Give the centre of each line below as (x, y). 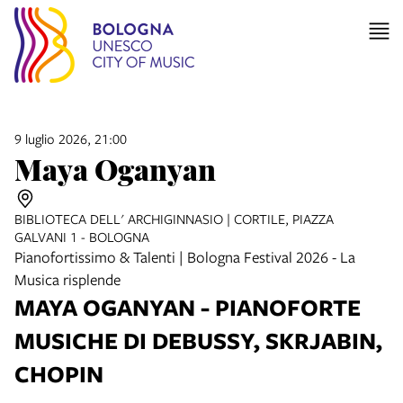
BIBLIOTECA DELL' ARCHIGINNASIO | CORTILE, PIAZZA (174, 218)
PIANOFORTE (290, 307)
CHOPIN (59, 373)
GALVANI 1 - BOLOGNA (82, 236)
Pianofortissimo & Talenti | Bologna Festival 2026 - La (185, 256)
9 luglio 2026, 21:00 (71, 138)
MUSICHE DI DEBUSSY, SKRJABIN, (198, 340)
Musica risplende (68, 279)
